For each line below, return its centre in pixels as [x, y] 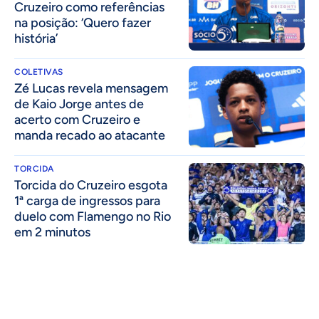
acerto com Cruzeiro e [77, 119]
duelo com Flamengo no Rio [93, 216]
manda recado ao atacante [90, 135]
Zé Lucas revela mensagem [91, 88]
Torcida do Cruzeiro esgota [91, 185]
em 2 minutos [52, 232]
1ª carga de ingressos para [87, 200]
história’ [36, 38]
